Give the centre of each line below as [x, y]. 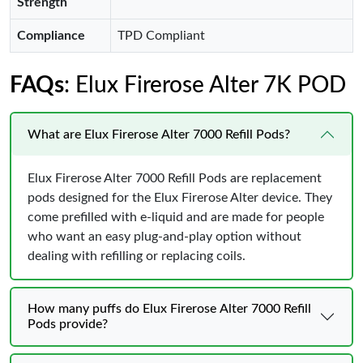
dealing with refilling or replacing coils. [137, 256]
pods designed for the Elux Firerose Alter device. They [180, 198]
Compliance [51, 36]
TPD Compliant [161, 36]
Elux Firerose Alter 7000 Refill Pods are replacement [175, 178]
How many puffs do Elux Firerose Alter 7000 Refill [169, 309]
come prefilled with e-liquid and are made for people [176, 217]
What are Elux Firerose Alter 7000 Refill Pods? [159, 134]
